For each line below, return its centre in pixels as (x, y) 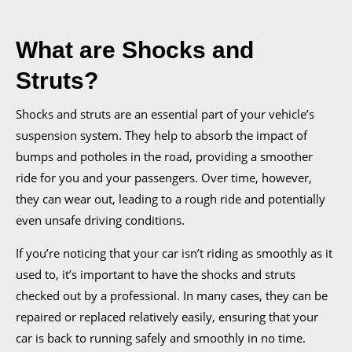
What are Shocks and (135, 50)
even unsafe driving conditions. (100, 220)
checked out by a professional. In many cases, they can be (172, 296)
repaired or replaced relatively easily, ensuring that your (167, 317)
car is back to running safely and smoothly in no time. (161, 338)
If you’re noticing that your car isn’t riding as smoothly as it (174, 253)
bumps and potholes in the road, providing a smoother (164, 157)
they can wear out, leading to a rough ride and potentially (170, 199)
